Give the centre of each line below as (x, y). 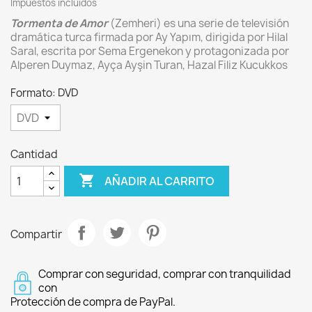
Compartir (36, 234)
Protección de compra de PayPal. (93, 302)
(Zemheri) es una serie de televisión (200, 23)
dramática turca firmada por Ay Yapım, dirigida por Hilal (149, 37)
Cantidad (34, 154)
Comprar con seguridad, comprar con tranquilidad (165, 274)
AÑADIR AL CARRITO (160, 181)
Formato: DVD (44, 93)
